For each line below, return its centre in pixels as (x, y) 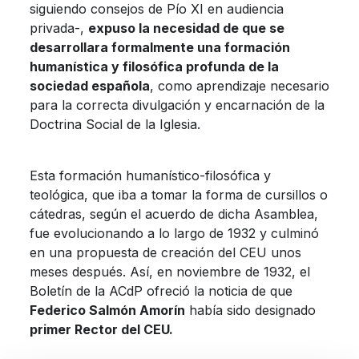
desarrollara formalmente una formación (159, 47)
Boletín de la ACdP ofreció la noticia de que (161, 290)
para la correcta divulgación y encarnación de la (177, 105)
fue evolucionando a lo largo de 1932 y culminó (174, 233)
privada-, (58, 28)
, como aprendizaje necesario (239, 85)
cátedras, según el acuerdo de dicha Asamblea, (173, 214)
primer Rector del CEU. (101, 329)
